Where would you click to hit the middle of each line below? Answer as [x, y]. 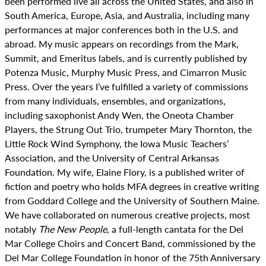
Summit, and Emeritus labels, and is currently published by [126, 58]
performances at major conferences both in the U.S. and [121, 29]
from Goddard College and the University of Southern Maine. [132, 200]
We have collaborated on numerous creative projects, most [127, 215]
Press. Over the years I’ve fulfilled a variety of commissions [126, 86]
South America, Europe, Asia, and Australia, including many [127, 15]
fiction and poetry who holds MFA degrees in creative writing [132, 186]
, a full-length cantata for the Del [175, 229]
